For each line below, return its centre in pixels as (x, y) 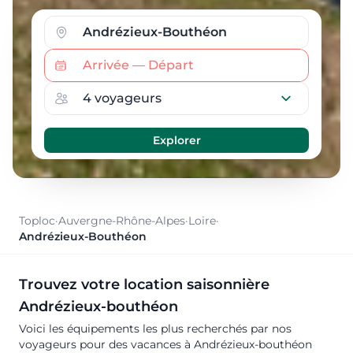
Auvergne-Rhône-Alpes (122, 221)
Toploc (37, 221)
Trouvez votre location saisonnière (144, 285)
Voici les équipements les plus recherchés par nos (155, 329)
